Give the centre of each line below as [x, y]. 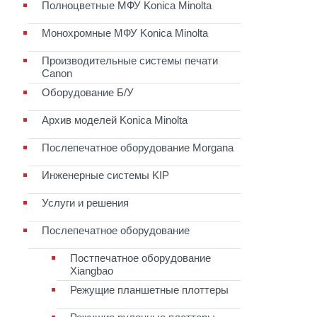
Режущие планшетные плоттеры [149, 289]
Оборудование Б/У [88, 92]
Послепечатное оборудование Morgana [138, 147]
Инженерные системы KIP [105, 175]
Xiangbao [92, 270]
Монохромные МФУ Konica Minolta [125, 33]
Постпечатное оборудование [140, 258]
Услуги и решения [85, 202]
